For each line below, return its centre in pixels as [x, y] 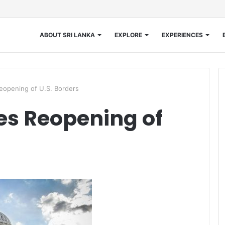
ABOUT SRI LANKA [67, 35]
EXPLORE [128, 35]
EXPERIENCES [182, 35]
